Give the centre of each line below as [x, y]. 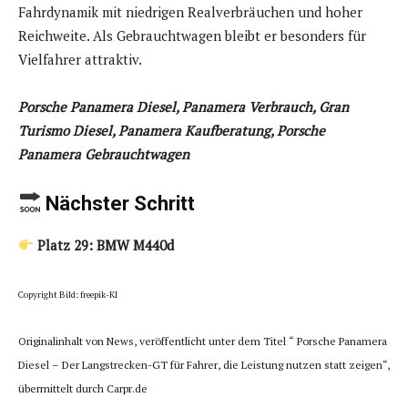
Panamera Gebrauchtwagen [104, 153]
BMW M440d [136, 245]
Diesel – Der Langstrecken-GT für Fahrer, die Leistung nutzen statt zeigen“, [204, 364]
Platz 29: [66, 245]
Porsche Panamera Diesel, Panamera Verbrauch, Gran [184, 106]
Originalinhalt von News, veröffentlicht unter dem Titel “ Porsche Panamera [203, 341]
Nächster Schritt [121, 203]
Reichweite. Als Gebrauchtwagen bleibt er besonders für [192, 35]
